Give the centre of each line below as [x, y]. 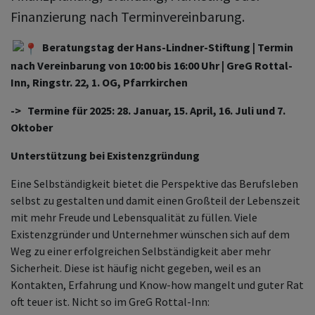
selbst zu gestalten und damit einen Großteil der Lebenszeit [155, 201]
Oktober [32, 128]
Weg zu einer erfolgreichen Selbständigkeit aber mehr [141, 251]
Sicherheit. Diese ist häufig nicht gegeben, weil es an [136, 268]
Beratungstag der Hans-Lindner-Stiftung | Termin [167, 47]
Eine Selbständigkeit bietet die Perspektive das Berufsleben [154, 184]
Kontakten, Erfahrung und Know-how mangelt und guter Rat [157, 285]
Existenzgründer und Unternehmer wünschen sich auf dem [150, 234]
